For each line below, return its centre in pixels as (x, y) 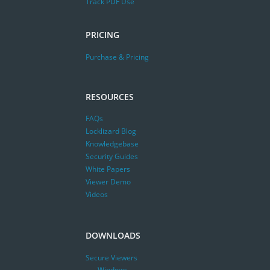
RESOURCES (110, 96)
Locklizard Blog (111, 131)
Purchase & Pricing (117, 57)
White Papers (108, 169)
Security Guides (112, 157)
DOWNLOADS (113, 236)
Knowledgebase (112, 144)
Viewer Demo (108, 182)
